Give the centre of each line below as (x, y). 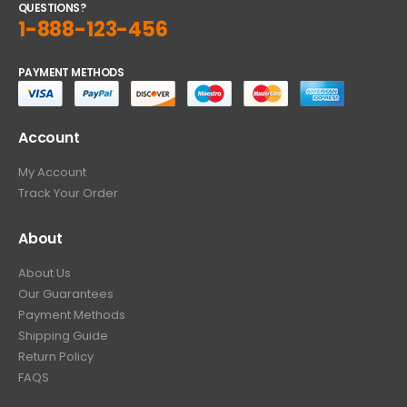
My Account (52, 173)
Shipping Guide (63, 335)
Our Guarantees (66, 293)
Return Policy (56, 356)
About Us (45, 273)
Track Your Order (68, 194)
